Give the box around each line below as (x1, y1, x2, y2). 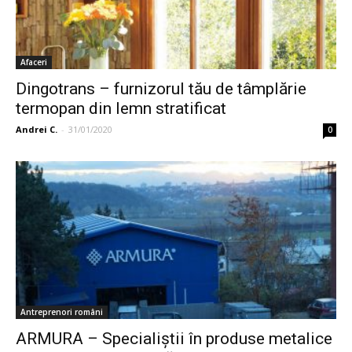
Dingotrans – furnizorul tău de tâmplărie (16, 79, 306, 98)
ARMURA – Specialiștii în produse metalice (16, 329, 332, 349)
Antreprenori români (20, 306, 103, 318)
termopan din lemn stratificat (16, 98, 226, 118)
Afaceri (20, 56, 47, 68)
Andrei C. (16, 123, 57, 135)
